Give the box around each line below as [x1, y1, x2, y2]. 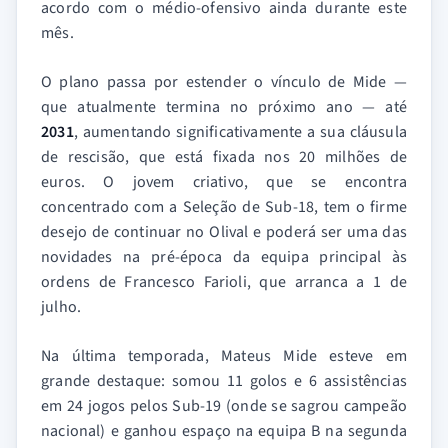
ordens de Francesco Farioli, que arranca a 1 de [41, 271, 407, 293]
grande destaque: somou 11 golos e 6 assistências [41, 370, 407, 392]
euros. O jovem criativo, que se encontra [41, 171, 407, 193]
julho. [41, 296, 82, 318]
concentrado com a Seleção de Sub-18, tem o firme [41, 196, 407, 218]
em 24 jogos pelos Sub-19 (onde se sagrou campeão [41, 395, 407, 417]
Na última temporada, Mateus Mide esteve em [41, 345, 407, 367]
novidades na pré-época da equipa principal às [41, 246, 407, 268]
